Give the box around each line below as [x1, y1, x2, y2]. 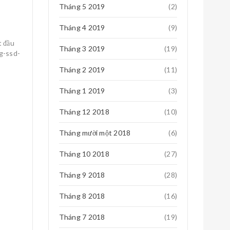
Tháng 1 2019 [59, 86, 105, 95]
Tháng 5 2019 [59, 2, 105, 11]
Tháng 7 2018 [59, 213, 105, 221]
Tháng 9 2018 [59, 170, 105, 179]
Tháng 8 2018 [59, 191, 105, 200]
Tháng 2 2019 [59, 65, 105, 74]
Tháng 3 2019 [59, 44, 105, 53]
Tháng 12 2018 [59, 107, 109, 116]
